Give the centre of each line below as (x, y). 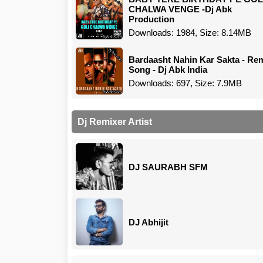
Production (151, 19)
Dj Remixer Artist (115, 122)
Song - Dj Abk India (168, 69)
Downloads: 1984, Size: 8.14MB (190, 33)
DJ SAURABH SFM (168, 167)
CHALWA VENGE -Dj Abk (180, 9)
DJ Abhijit (149, 222)
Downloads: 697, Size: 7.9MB (185, 83)
